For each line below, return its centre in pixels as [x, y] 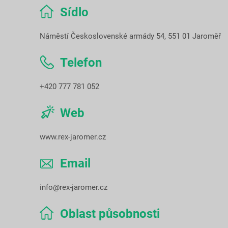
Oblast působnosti [110, 214]
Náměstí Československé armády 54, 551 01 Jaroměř [130, 36]
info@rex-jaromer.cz [74, 188]
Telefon [81, 63]
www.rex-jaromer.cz [73, 137]
